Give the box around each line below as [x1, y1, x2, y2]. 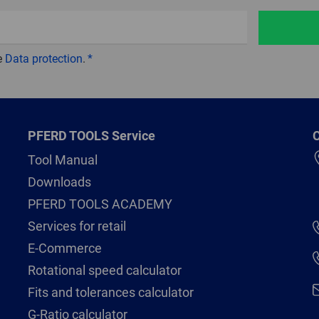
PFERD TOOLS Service [27, 127, 155, 143]
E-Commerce [27, 240, 102, 256]
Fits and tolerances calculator [27, 284, 194, 300]
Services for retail [27, 218, 126, 234]
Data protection [5, 51, 83, 66]
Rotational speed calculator [27, 262, 182, 278]
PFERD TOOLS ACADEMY [27, 196, 172, 211]
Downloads [27, 174, 91, 189]
